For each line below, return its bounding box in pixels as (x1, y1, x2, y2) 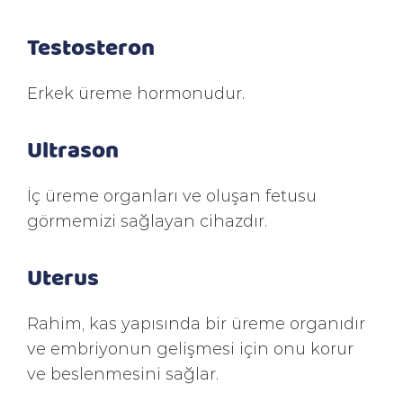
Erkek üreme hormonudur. (27, 82, 245, 103)
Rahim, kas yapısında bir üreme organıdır (27, 312, 365, 334)
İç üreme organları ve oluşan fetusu (27, 184, 317, 206)
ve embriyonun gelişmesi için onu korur (27, 337, 354, 359)
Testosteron (27, 31, 155, 61)
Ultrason (27, 133, 119, 164)
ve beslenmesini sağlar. (27, 363, 219, 384)
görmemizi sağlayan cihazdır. (27, 210, 267, 231)
